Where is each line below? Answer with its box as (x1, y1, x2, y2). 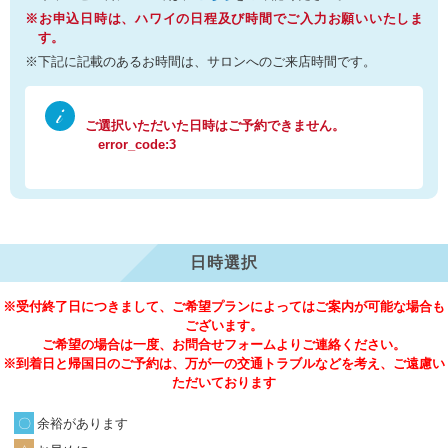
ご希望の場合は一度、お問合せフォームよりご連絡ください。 (42, 337, 406, 352)
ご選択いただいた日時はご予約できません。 (84, 118, 345, 133)
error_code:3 (97, 137, 176, 152)
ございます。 (185, 318, 263, 333)
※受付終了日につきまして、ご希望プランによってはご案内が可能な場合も (3, 299, 445, 314)
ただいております (172, 375, 276, 390)
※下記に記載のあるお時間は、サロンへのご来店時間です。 (25, 54, 376, 69)
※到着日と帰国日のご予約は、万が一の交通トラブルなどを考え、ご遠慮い (3, 356, 445, 371)
